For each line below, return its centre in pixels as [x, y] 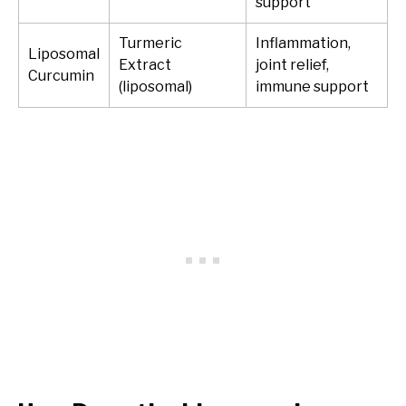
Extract [145, 64]
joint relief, [292, 64]
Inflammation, [303, 43]
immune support [312, 86]
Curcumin [61, 75]
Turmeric [150, 43]
